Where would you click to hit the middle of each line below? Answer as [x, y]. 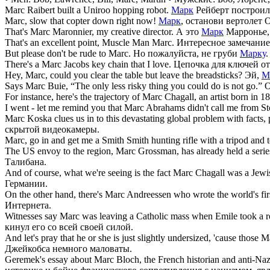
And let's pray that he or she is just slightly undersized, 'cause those [133, 237]
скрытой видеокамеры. [52, 129]
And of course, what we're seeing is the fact [89, 172]
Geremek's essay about [49, 259]
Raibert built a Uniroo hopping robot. [97, 10]
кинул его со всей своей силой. [69, 227]
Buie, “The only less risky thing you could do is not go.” [154, 86]
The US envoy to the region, [60, 151]
